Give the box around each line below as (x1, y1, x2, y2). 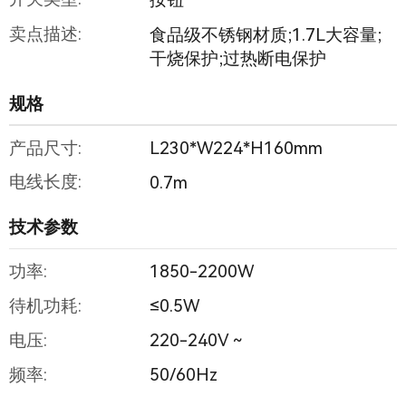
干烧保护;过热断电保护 (149, 47, 326, 69)
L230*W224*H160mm (149, 137, 323, 159)
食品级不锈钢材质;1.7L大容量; (149, 24, 382, 45)
